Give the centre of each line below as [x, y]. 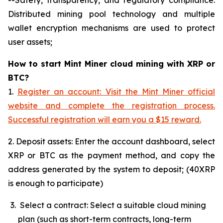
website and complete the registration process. [111, 105]
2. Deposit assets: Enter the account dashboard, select [111, 141]
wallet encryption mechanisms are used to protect [111, 28]
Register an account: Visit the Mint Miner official [116, 91]
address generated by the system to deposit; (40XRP [111, 169]
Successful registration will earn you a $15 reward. [105, 119]
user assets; [30, 42]
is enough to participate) [56, 183]
